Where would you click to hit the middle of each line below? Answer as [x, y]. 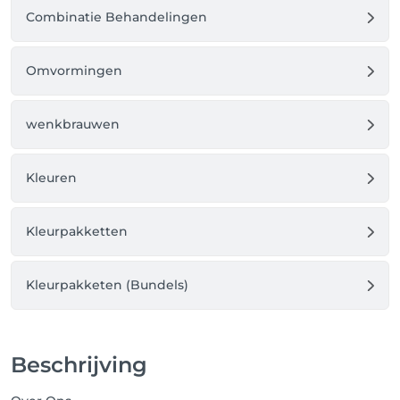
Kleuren [51, 178]
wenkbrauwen [73, 124]
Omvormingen [74, 71]
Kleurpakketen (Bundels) [107, 285]
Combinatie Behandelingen [117, 17]
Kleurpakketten [77, 231]
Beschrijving [79, 365]
